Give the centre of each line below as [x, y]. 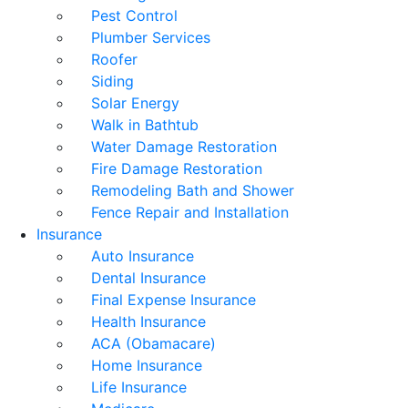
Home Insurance [147, 365]
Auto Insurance [143, 255]
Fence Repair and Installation [190, 212]
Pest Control [134, 15]
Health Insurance [148, 321]
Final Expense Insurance [173, 299]
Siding [112, 81]
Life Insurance [139, 387]
